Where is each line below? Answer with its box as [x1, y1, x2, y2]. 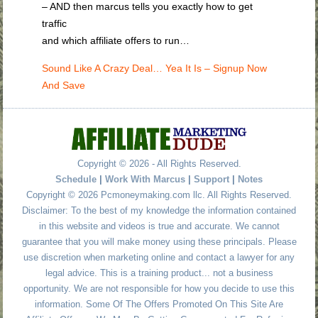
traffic [42, 18, 67, 30]
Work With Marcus [105, 174, 185, 185]
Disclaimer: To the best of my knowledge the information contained [22, 205, 296, 216]
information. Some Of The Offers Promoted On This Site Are [35, 299, 283, 310]
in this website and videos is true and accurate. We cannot [38, 221, 280, 232]
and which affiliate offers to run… [42, 35, 190, 47]
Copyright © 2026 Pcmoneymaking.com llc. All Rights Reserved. [26, 190, 292, 201]
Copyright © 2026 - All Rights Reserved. [77, 158, 241, 170]
